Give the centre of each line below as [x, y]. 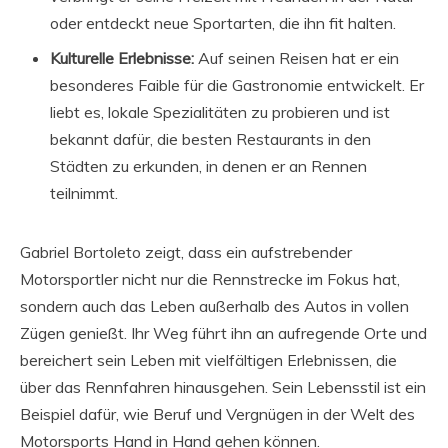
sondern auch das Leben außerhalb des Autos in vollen [214, 305]
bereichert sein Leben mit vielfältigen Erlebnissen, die [208, 359]
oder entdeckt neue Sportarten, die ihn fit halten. [223, 22]
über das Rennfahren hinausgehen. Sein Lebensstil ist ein [223, 386]
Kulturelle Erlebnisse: [122, 57]
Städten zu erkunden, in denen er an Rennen [208, 165]
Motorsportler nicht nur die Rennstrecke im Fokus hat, [210, 278]
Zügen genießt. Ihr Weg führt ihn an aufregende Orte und [223, 332]
